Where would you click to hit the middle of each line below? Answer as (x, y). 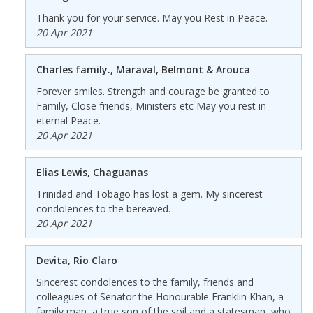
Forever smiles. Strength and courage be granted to (153, 91)
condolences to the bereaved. (103, 208)
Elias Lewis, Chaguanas (92, 172)
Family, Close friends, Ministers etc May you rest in (151, 105)
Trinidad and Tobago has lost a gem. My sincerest (149, 194)
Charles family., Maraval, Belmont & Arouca (143, 69)
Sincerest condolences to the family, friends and (145, 282)
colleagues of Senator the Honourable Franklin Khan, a (160, 296)
